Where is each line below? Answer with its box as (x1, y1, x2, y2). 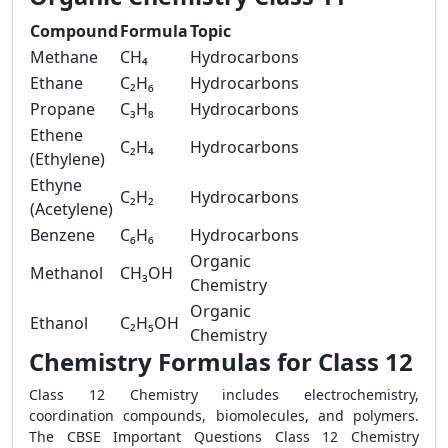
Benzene (30, 224, 95, 246)
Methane (30, 46, 98, 68)
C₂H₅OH (120, 312, 179, 334)
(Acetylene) (30, 198, 113, 220)
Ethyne (30, 174, 82, 196)
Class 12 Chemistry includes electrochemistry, (29, 385, 419, 404)
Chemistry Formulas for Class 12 (29, 345, 413, 378)
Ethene (30, 124, 83, 146)
